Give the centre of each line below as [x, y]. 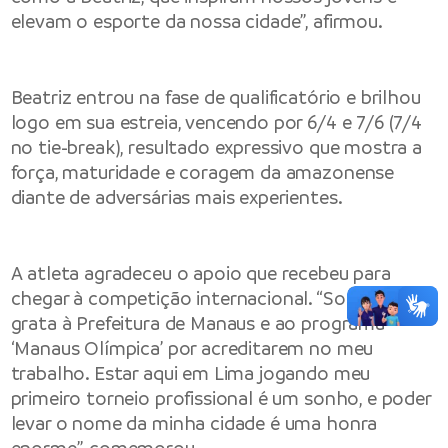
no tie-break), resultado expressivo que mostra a [216, 147]
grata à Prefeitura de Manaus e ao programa [197, 324]
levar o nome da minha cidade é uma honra [194, 424]
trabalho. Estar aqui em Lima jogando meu [190, 374]
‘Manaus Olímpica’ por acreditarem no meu [192, 349]
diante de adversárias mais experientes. [176, 197]
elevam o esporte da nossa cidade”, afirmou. [196, 21]
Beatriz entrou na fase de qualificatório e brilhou [215, 97]
